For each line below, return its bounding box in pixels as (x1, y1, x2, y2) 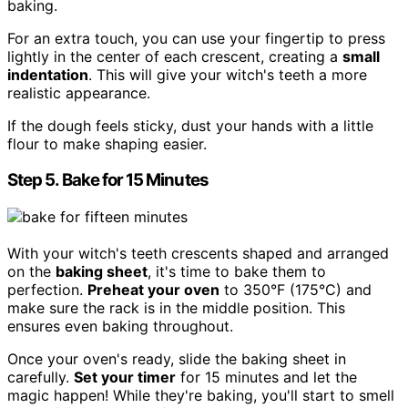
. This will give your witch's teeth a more (88, 65, 367, 84)
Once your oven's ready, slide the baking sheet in (7, 350, 346, 369)
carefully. (7, 368, 74, 387)
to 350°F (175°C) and (219, 280, 372, 300)
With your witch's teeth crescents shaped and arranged (7, 244, 389, 263)
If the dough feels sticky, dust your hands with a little (7, 116, 373, 135)
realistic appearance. (7, 83, 150, 102)
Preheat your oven (87, 280, 219, 300)
